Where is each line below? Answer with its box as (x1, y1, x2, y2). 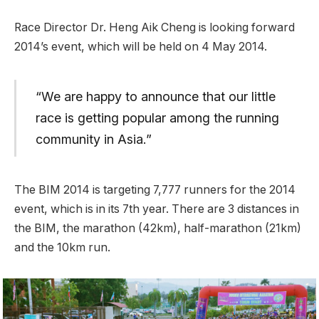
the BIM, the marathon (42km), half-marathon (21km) (14, 221, 301, 235)
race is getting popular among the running (35, 110, 279, 126)
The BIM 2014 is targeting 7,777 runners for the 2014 (14, 182, 296, 197)
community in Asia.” (35, 132, 152, 147)
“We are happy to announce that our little (35, 89, 276, 105)
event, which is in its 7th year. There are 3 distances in (14, 202, 299, 216)
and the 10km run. (14, 240, 110, 254)
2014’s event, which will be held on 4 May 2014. (14, 40, 267, 54)
